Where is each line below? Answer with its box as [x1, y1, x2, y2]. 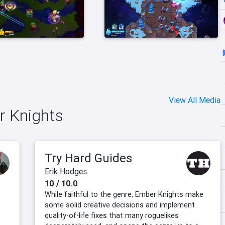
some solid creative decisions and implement [45, 200, 195, 210]
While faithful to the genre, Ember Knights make [45, 190, 203, 199]
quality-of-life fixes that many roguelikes [45, 211, 179, 220]
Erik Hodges [45, 166, 87, 177]
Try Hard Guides [45, 151, 132, 166]
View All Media [169, 95, 220, 105]
